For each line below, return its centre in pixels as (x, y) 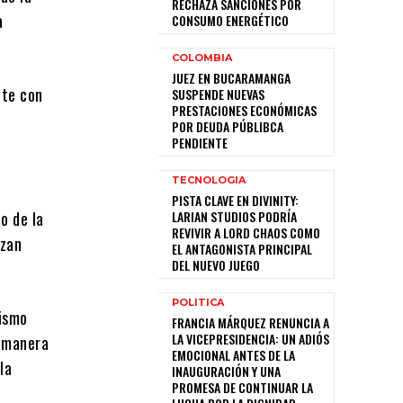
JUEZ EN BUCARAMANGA (231, 78)
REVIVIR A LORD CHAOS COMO (246, 233)
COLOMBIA (202, 58)
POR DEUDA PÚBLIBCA (228, 127)
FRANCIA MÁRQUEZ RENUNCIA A (251, 323)
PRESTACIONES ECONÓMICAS (244, 111)
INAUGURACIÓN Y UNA (226, 372)
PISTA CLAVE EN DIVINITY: (235, 201)
